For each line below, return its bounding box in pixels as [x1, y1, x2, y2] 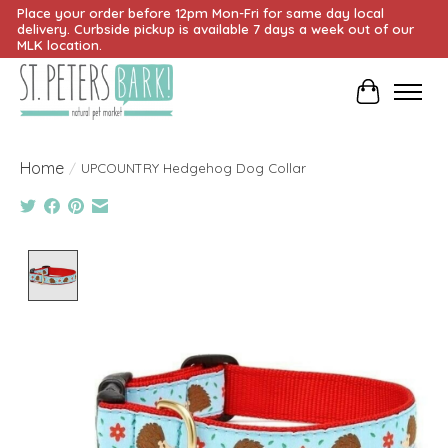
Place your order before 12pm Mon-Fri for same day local [16, 5, 384, 21]
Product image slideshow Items [86, 250, 316, 271]
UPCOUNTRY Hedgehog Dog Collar [81, 160, 306, 177]
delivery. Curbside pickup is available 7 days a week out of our [16, 21, 414, 37]
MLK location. [16, 37, 102, 53]
